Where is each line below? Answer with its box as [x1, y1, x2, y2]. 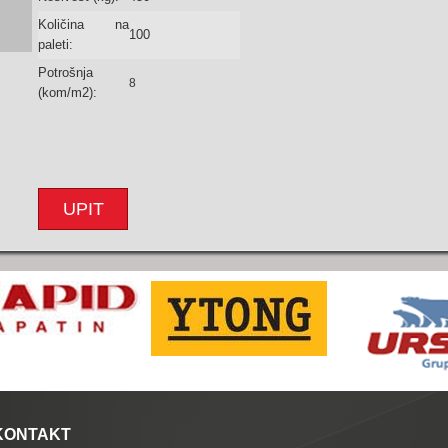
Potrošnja [38, 65, 93, 80]
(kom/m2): [38, 85, 97, 100]
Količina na [38, 17, 129, 32]
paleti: [38, 37, 73, 52]
